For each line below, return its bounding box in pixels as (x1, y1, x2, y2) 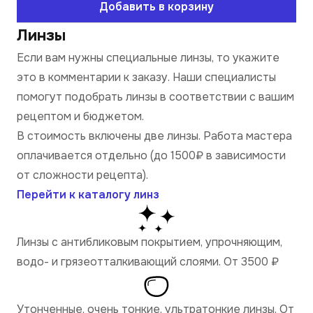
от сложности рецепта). (17, 168, 148, 182)
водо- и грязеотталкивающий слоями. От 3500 (17, 254, 268, 269)
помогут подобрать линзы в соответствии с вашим (17, 89, 294, 104)
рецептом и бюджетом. (17, 109, 144, 124)
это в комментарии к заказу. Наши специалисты (17, 70, 276, 85)
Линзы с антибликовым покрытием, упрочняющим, (17, 235, 282, 249)
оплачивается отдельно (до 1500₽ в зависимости (17, 148, 286, 163)
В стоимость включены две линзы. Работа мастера (17, 129, 292, 143)
